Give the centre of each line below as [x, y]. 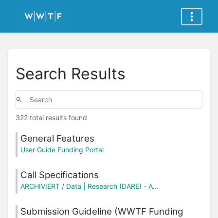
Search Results [71, 73]
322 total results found [51, 118]
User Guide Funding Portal [62, 149]
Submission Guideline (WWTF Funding [102, 211]
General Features [57, 138]
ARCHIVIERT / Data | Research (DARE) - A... [90, 186]
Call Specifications [60, 175]
